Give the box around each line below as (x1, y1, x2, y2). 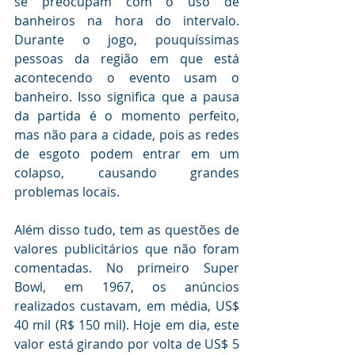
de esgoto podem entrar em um (14, 145, 239, 163)
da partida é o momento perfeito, (14, 107, 239, 125)
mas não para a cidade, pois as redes (14, 126, 239, 144)
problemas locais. (14, 183, 120, 201)
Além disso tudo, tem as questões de (14, 221, 239, 239)
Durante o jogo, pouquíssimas (14, 31, 239, 49)
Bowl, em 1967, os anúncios (14, 278, 239, 296)
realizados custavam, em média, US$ (14, 297, 239, 315)
